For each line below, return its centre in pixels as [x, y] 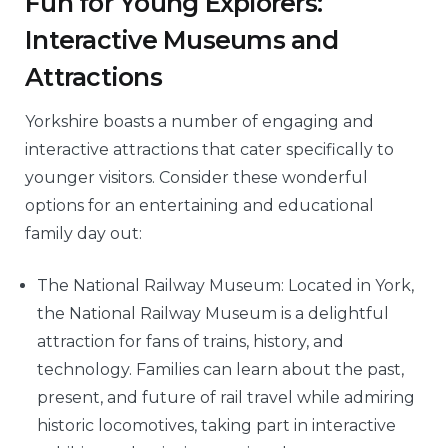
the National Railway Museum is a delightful [213, 314]
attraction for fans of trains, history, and [190, 342]
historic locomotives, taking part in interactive [216, 426]
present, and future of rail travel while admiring [226, 398]
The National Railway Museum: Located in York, [225, 286]
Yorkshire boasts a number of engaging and [199, 122]
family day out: [83, 234]
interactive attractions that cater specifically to [209, 150]
